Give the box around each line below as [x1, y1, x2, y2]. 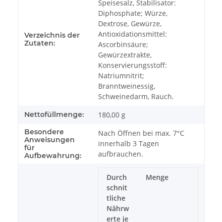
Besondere [24, 127, 64, 137]
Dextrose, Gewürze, [98, 19, 162, 29]
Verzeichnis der [24, 31, 80, 40]
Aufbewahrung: [24, 151, 81, 161]
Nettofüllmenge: [24, 110, 84, 119]
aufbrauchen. [98, 149, 143, 159]
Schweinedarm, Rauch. [98, 92, 174, 102]
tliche [107, 193, 125, 203]
